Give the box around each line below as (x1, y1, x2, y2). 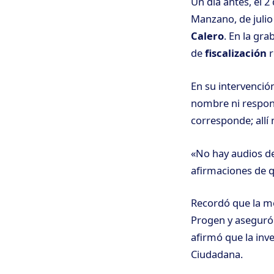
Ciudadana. (191, 247, 243, 262)
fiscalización (205, 46, 267, 61)
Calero (191, 29, 224, 43)
